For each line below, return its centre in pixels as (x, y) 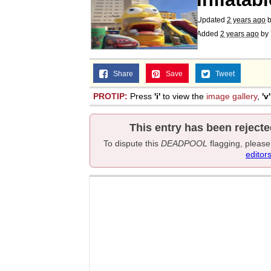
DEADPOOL (184, 143)
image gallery (232, 96)
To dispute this (132, 143)
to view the (183, 96)
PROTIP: (110, 96)
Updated (212, 20)
